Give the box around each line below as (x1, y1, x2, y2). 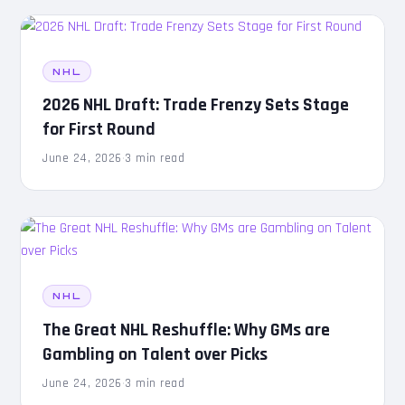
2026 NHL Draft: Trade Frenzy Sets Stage (42, 93, 350, 118)
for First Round (42, 118, 156, 142)
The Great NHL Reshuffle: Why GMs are (42, 317, 331, 342)
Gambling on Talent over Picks (42, 342, 268, 366)
